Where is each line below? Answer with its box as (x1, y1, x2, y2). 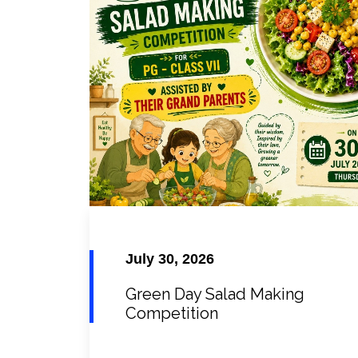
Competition (125, 304, 218, 324)
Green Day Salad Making (125, 284, 304, 304)
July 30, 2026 (125, 251, 214, 268)
